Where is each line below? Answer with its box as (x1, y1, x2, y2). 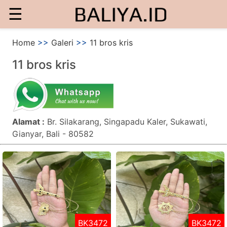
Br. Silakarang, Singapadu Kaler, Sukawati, (47, 117, 207, 127)
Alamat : (12, 117, 45, 127)
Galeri (51, 37, 73, 48)
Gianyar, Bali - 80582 (12, 129, 94, 139)
